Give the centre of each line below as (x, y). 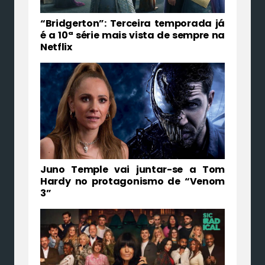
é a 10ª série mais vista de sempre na (132, 35)
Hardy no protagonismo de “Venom (132, 182)
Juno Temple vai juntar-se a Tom (132, 170)
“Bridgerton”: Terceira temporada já (132, 23)
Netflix (56, 47)
